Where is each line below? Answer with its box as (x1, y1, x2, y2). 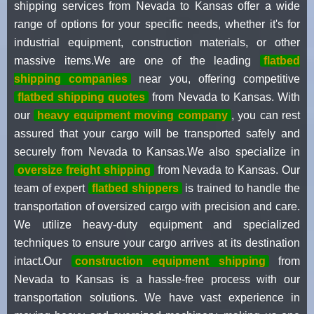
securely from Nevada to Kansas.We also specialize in (14, 145, 300, 158)
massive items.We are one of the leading (14, 54, 260, 67)
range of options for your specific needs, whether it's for (14, 18, 300, 30)
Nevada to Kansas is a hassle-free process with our (14, 273, 300, 285)
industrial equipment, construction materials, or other (14, 36, 300, 48)
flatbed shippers (92, 182, 179, 194)
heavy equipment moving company (37, 109, 228, 121)
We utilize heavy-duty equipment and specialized (14, 218, 300, 231)
